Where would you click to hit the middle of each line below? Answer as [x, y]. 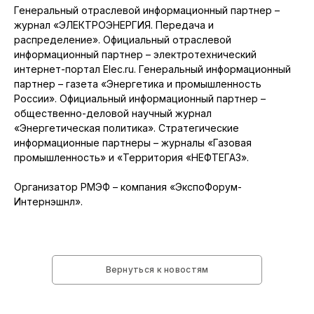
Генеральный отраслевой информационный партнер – [147, 11]
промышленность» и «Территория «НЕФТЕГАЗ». [131, 158]
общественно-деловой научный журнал [113, 114]
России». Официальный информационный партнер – [140, 99]
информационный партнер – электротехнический [135, 55]
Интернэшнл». [48, 202]
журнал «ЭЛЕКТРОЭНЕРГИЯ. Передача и [114, 25]
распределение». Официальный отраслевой [123, 40]
